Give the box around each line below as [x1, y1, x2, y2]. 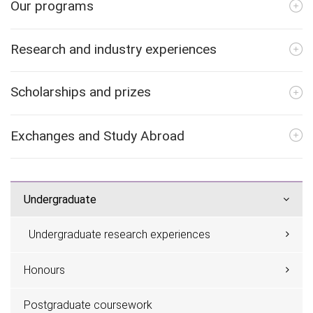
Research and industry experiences [10, 41, 217, 58]
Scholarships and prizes [10, 84, 151, 101]
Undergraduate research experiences [28, 228, 210, 242]
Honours [24, 263, 66, 277]
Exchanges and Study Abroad [10, 127, 184, 144]
